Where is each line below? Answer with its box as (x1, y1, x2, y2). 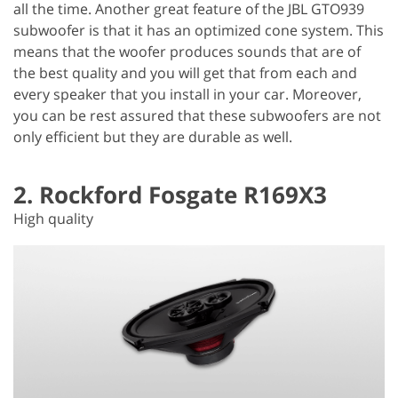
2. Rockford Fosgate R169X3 (13, 179, 327, 211)
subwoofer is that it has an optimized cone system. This (13, 20, 384, 41)
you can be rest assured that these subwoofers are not (13, 106, 381, 126)
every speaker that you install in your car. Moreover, (13, 84, 362, 105)
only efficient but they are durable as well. (13, 127, 292, 147)
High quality (13, 209, 93, 229)
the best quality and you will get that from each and (13, 63, 357, 84)
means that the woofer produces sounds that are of (13, 42, 361, 62)
